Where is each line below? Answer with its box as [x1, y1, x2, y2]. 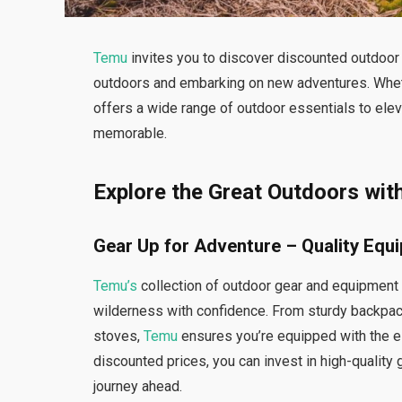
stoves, [93, 327, 144, 345]
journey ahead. [93, 377, 183, 395]
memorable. [93, 125, 168, 143]
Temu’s [93, 276, 138, 294]
